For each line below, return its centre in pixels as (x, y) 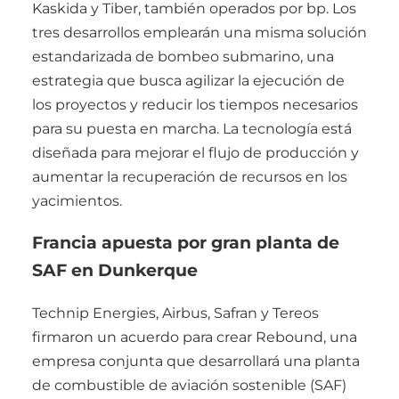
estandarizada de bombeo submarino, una (183, 56)
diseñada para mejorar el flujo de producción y (195, 152)
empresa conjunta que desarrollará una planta (196, 362)
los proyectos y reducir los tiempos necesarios (195, 104)
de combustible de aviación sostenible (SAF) (189, 386)
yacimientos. (77, 200)
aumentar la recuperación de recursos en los (190, 176)
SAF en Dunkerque (115, 271)
